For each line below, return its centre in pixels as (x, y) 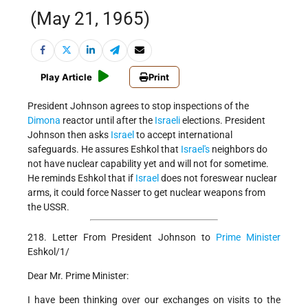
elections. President (223, 121)
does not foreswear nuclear (218, 178)
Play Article (66, 77)
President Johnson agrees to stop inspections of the (138, 106)
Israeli (167, 121)
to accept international (183, 135)
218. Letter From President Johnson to (122, 238)
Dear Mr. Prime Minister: (78, 276)
